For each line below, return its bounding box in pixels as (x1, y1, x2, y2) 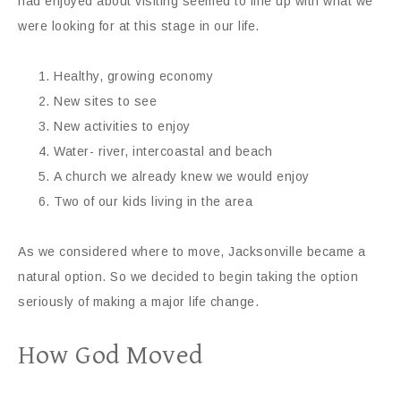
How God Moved (18, 340, 203, 371)
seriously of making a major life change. (18, 294, 259, 310)
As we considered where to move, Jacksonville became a (18, 244, 366, 260)
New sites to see (54, 94, 157, 109)
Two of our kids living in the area (54, 194, 252, 209)
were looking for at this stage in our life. (18, 19, 260, 34)
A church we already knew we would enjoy (54, 169, 310, 184)
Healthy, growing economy (54, 69, 213, 84)
